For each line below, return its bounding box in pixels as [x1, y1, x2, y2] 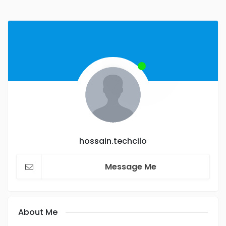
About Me [18, 206, 58, 218]
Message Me [105, 161, 156, 173]
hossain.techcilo [79, 135, 147, 147]
